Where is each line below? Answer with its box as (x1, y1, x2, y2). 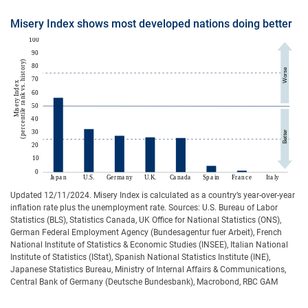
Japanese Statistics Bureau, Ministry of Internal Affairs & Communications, (10, 265, 286, 275)
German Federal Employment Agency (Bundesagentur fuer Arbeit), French (10, 228, 282, 238)
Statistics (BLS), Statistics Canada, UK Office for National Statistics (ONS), (10, 215, 281, 225)
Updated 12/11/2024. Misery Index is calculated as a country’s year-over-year (10, 190, 295, 201)
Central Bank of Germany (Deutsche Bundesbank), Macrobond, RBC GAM (10, 277, 278, 287)
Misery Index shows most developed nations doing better (10, 17, 292, 30)
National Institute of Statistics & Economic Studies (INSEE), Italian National (10, 240, 288, 250)
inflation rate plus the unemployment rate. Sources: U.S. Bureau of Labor (10, 203, 278, 213)
